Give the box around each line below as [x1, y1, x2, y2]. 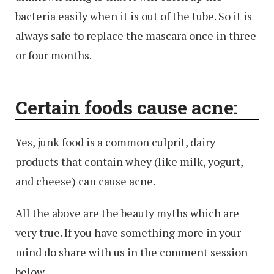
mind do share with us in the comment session [15, 245, 248, 260]
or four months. [15, 48, 92, 63]
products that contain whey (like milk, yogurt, [15, 154, 243, 169]
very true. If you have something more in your [15, 225, 241, 240]
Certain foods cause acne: [15, 95, 237, 120]
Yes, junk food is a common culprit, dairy [15, 135, 215, 150]
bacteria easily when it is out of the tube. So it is [15, 9, 252, 24]
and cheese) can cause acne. [15, 174, 155, 189]
